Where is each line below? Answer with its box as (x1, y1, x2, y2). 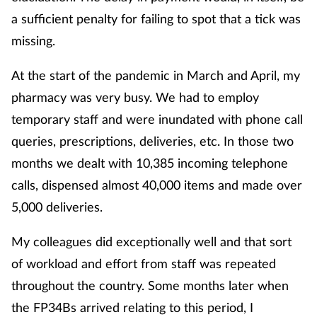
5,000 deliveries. (11, 199, 103, 215)
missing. (11, 33, 55, 49)
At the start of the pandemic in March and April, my (11, 67, 300, 83)
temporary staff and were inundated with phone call (11, 111, 303, 127)
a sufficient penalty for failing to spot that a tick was (11, 11, 301, 27)
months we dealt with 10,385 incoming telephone (11, 155, 288, 171)
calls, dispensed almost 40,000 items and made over (11, 177, 302, 193)
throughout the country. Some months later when (11, 277, 289, 294)
